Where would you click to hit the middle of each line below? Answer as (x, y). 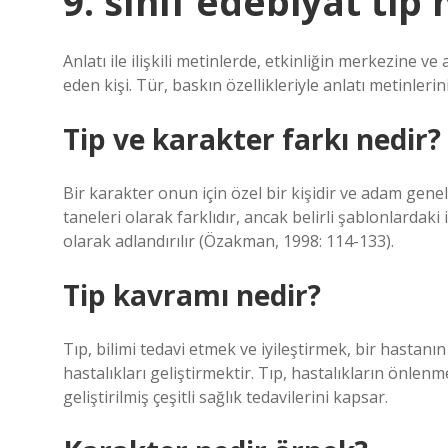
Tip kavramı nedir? (192, 295)
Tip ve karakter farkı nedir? (252, 139)
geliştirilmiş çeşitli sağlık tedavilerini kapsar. (225, 397)
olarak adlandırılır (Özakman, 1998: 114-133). (228, 241)
